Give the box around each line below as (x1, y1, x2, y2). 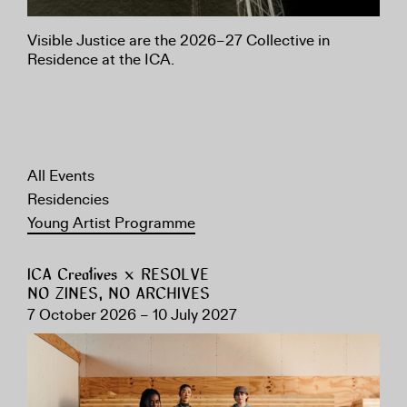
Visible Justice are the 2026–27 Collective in (27, 30, 330, 50)
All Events (27, 165, 94, 185)
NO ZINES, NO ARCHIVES (27, 285, 210, 303)
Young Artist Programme (27, 213, 195, 233)
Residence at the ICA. (27, 49, 174, 69)
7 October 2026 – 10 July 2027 (27, 304, 237, 324)
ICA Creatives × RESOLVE (27, 266, 209, 284)
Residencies (27, 189, 109, 209)
